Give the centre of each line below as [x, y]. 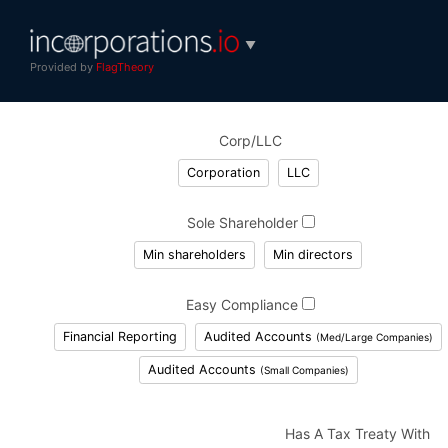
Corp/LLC [251, 140]
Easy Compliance [244, 304]
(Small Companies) [304, 369]
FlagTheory [125, 66]
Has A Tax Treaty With [357, 433]
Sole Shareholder [244, 222]
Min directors [313, 254]
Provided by [63, 66]
